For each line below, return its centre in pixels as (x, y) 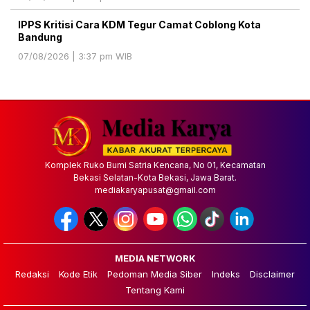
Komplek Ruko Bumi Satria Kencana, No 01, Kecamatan (155, 165)
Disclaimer (272, 274)
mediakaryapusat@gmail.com (155, 190)
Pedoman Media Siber (155, 274)
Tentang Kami (155, 290)
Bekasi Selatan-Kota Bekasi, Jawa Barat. (155, 178)
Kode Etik (78, 274)
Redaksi (32, 274)
